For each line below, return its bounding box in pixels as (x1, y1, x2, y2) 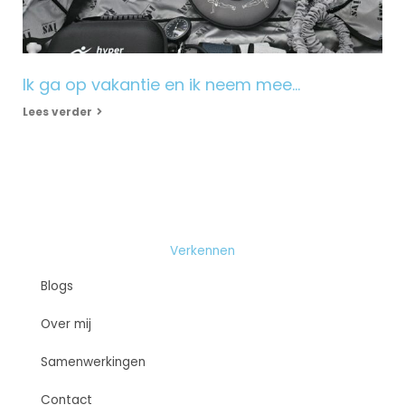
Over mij (41, 316, 91, 334)
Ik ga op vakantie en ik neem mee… (23, 73, 300, 97)
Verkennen (170, 242, 235, 260)
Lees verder (23, 104, 92, 120)
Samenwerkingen (41, 353, 146, 372)
